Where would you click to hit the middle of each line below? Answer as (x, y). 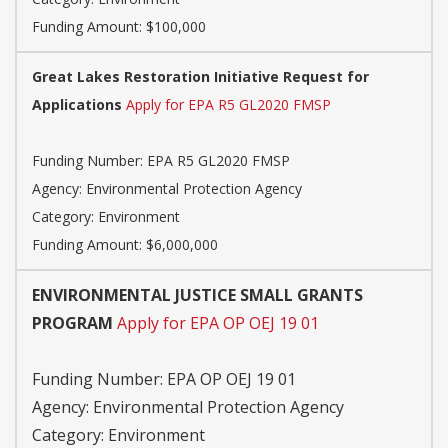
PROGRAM (72, 323)
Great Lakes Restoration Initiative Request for (200, 77)
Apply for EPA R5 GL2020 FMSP (228, 105)
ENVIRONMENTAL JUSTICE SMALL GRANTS (197, 295)
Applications (77, 105)
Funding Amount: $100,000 (119, 27)
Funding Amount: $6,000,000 (125, 245)
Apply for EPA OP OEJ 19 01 (218, 323)
